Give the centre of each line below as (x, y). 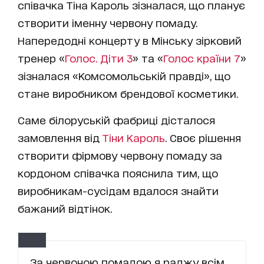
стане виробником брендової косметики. (128, 93)
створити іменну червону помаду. (108, 22)
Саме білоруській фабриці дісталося (116, 119)
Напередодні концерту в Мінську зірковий (130, 40)
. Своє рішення (203, 137)
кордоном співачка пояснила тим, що (118, 172)
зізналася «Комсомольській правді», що (124, 75)
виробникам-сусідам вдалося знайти (118, 190)
